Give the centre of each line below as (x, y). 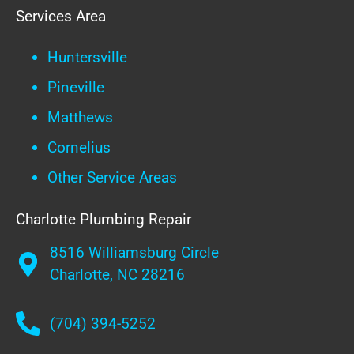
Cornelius (79, 147)
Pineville (76, 87)
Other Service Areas (112, 177)
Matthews (80, 117)
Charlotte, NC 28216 (118, 275)
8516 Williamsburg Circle (135, 253)
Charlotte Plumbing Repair (104, 219)
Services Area (61, 16)
